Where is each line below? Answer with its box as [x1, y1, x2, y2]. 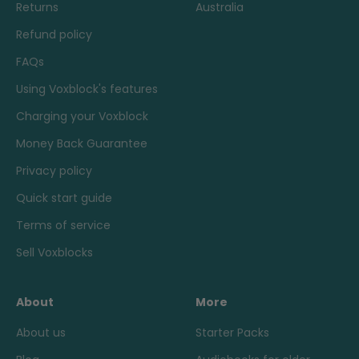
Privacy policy [16, 162, 92, 179]
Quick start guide [16, 189, 112, 206]
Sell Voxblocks [16, 244, 93, 260]
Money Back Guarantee [16, 135, 147, 151]
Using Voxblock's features [16, 80, 158, 97]
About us [16, 324, 66, 341]
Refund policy [16, 26, 92, 42]
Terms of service [16, 216, 111, 233]
